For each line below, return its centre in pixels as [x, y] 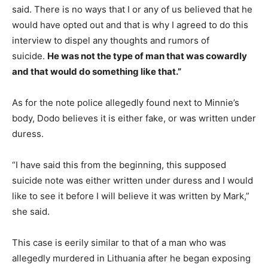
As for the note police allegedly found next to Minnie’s [126, 102]
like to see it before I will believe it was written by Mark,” [131, 196]
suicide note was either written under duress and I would [133, 180]
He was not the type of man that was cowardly [147, 56]
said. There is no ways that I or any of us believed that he [132, 9]
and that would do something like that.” [97, 71]
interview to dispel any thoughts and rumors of [111, 40]
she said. [31, 211]
